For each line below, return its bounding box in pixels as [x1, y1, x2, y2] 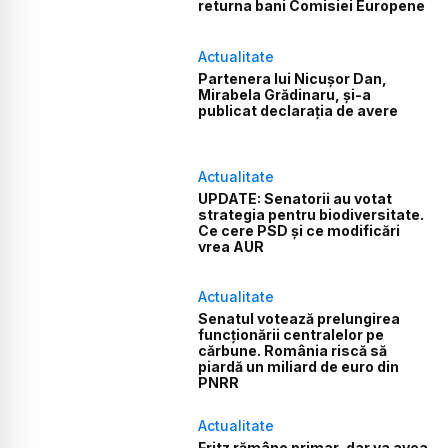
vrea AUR [198, 237, 265, 255]
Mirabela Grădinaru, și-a [198, 85, 372, 103]
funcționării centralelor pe [198, 326, 385, 344]
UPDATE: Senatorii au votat [198, 189, 393, 207]
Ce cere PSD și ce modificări [198, 221, 401, 239]
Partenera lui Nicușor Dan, [198, 69, 388, 87]
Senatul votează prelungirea [198, 310, 401, 328]
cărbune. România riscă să [198, 342, 388, 360]
